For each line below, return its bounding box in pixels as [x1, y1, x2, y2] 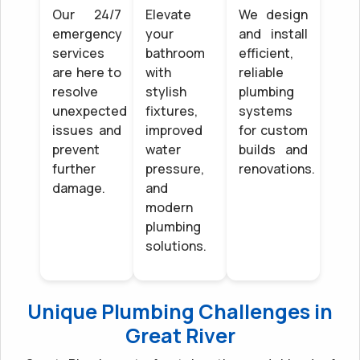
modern [145, 198, 194, 216]
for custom [238, 121, 308, 139]
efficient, [238, 43, 293, 62]
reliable [238, 63, 284, 81]
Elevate [145, 5, 192, 23]
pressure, [145, 159, 205, 178]
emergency [52, 24, 123, 43]
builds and [238, 140, 308, 158]
